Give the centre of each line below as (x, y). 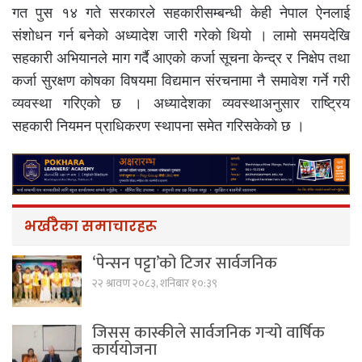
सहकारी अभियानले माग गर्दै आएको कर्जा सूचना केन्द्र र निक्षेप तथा (181, 58)
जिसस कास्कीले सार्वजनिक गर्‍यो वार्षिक (208, 333)
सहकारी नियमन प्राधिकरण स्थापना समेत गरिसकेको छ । (158, 126)
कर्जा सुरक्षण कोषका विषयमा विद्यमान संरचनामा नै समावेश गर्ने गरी (181, 81)
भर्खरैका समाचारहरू (90, 226)
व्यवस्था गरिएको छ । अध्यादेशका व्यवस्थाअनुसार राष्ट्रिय (181, 103)
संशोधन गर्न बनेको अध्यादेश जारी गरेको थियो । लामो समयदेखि (181, 36)
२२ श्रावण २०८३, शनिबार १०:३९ (155, 284)
